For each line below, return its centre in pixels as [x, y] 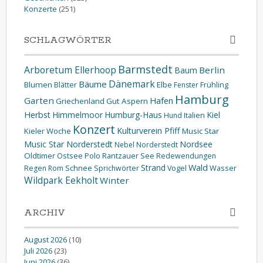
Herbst [37, 114]
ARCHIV [45, 213]
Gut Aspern [127, 101]
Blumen [38, 84]
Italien [194, 115]
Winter [114, 180]
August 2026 [45, 239]
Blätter [65, 85]
